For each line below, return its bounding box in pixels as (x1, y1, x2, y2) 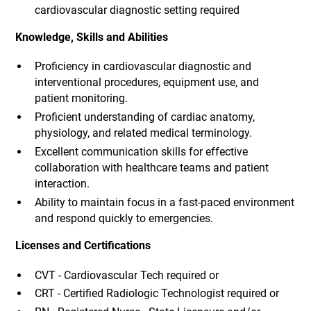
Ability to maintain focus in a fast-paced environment (34, 196, 294, 210)
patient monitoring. (34, 92, 128, 106)
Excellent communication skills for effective (34, 145, 248, 159)
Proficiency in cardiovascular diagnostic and (34, 60, 251, 74)
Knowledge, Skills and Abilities (15, 30, 169, 44)
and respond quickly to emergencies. (34, 212, 213, 226)
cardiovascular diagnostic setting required (34, 3, 239, 17)
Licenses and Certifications (15, 238, 151, 252)
